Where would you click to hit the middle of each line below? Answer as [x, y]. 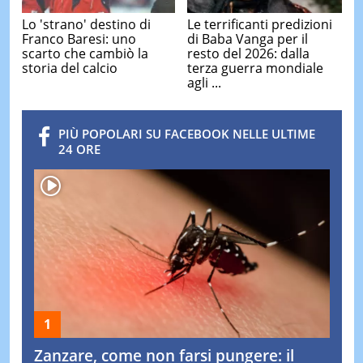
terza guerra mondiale [255, 68]
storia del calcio [69, 68]
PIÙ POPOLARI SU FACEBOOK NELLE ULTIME [186, 134]
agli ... [204, 83]
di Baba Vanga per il [248, 39]
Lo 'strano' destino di [86, 24]
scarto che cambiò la [85, 53]
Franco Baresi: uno [79, 38]
